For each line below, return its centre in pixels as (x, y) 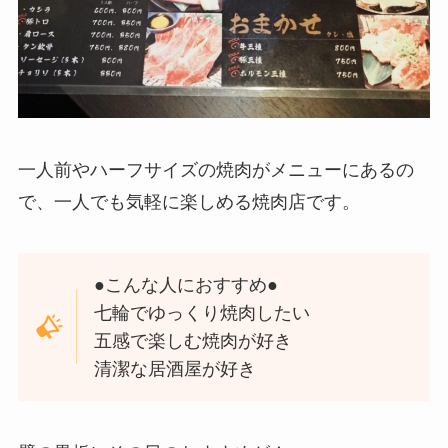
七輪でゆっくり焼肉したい (202, 313)
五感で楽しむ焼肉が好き (193, 341)
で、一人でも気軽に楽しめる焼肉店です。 (188, 201)
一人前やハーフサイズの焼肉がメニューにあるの (215, 169)
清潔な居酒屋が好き (175, 369)
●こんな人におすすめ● (186, 285)
